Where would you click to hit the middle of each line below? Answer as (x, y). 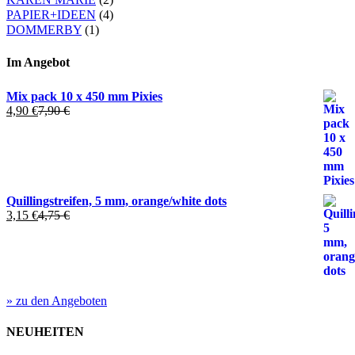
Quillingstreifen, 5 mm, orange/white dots (116, 200)
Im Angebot (38, 62)
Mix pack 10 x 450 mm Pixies (84, 96)
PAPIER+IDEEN (51, 15)
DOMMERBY (44, 30)
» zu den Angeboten (57, 300)
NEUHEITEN (45, 332)
